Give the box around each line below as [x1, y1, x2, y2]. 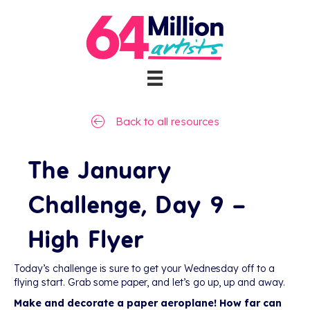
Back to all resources [115, 115, 219, 129]
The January [28, 153, 172, 184]
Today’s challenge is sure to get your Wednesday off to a [14, 262, 275, 275]
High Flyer [28, 222, 144, 253]
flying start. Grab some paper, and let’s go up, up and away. [14, 276, 285, 289]
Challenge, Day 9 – [28, 188, 246, 219]
